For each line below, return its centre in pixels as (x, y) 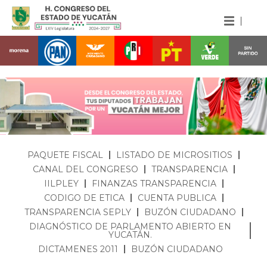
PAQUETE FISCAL (65, 155)
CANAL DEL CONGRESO (85, 169)
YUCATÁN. (130, 235)
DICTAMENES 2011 (78, 249)
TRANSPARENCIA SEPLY (77, 212)
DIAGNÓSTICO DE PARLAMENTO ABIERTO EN (130, 226)
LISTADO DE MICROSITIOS (174, 155)
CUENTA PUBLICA (177, 198)
